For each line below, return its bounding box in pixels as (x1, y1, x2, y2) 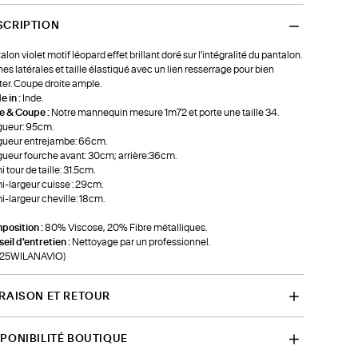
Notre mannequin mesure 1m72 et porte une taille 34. (50, 107, 279, 117)
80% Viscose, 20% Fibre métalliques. (44, 222, 207, 233)
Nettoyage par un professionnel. (71, 237, 210, 247)
